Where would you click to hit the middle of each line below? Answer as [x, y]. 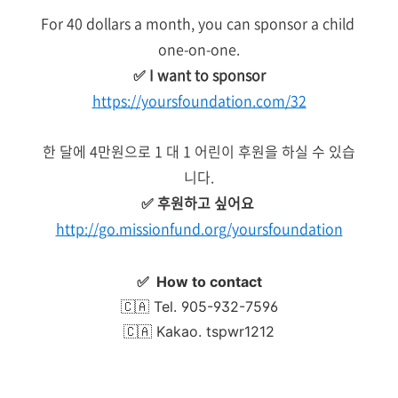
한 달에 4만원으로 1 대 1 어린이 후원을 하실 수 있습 [199, 151]
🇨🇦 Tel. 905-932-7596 [199, 306]
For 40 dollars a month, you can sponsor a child [199, 23]
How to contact [209, 282]
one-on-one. [199, 49]
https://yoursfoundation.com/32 [199, 100]
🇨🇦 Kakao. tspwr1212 [199, 331]
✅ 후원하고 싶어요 [199, 203]
